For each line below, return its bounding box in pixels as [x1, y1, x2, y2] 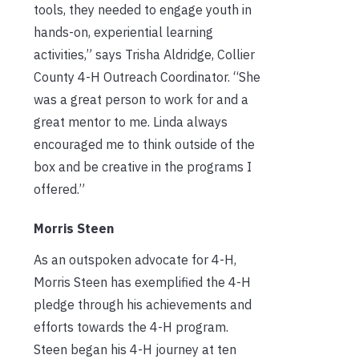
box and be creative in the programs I [34, 158, 252, 175]
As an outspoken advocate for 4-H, [34, 251, 236, 268]
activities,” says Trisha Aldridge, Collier [34, 46, 255, 63]
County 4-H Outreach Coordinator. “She [34, 68, 260, 85]
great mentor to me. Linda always [34, 113, 228, 130]
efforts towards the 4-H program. [34, 318, 228, 335]
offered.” [34, 180, 85, 197]
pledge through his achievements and [34, 296, 252, 313]
